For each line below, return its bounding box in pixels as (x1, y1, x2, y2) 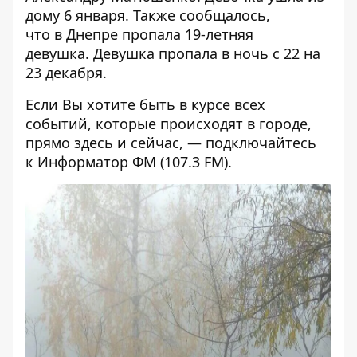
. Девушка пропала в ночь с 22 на (85, 44, 320, 64)
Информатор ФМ (37, 152, 156, 172)
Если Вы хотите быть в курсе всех (25, 95, 265, 115)
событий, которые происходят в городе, (25, 114, 312, 134)
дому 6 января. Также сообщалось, (25, 6, 270, 25)
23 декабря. (25, 63, 107, 83)
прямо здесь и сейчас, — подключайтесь (25, 133, 316, 153)
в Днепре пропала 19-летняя (54, 25, 253, 45)
